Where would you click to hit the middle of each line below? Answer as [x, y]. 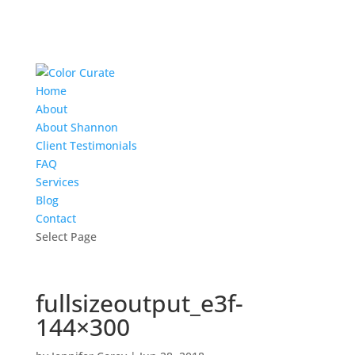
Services [57, 182]
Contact [55, 218]
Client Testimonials [86, 145]
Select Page [66, 237]
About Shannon [76, 127]
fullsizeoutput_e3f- [139, 303]
